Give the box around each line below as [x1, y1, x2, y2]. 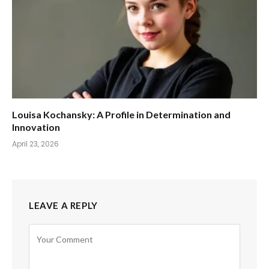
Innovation [12, 121, 60, 133]
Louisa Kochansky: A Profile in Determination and [12, 108, 231, 120]
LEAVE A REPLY [29, 199, 98, 211]
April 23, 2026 [12, 138, 59, 149]
